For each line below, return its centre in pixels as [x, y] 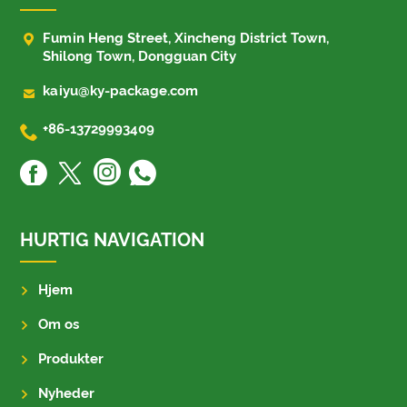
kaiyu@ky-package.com [121, 91]
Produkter [71, 359]
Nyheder [67, 394]
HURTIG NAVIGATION [113, 240]
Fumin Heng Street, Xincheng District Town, [186, 39]
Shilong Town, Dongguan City [140, 57]
